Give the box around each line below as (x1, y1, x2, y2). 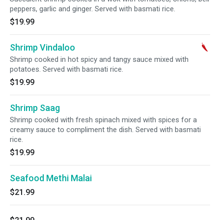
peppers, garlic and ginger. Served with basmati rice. (10, 4, 175, 13)
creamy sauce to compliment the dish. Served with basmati (10, 125, 201, 134)
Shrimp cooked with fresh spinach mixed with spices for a (10, 115, 197, 124)
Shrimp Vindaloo (10, 42, 75, 53)
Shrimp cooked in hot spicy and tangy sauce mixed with (10, 55, 189, 64)
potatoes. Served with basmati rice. (10, 65, 123, 74)
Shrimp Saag (10, 103, 60, 113)
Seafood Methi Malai (10, 173, 92, 183)
